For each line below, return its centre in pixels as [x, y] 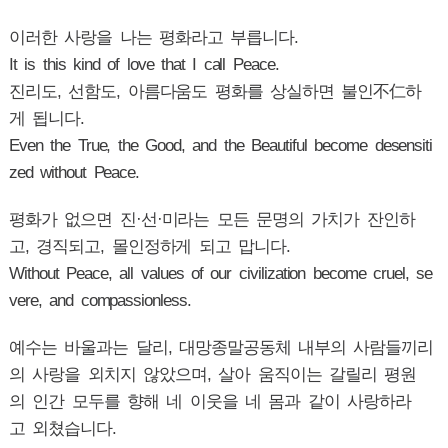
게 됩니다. [50, 118]
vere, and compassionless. [100, 300]
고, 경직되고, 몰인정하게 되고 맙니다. [149, 246]
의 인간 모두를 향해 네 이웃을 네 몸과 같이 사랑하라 [209, 401]
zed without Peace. [77, 172]
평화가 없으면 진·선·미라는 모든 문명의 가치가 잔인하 [211, 219]
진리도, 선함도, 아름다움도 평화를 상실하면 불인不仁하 [215, 91]
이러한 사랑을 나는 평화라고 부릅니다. [157, 37]
